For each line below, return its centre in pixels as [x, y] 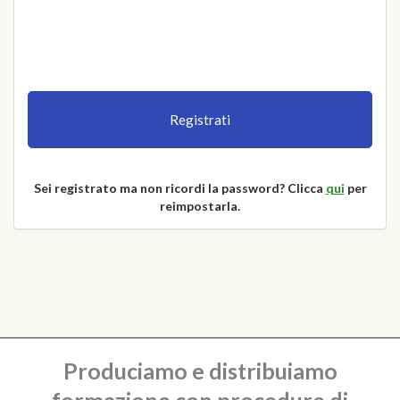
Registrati [200, 120]
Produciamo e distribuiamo [200, 371]
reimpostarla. [200, 206]
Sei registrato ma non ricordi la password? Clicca [179, 188]
